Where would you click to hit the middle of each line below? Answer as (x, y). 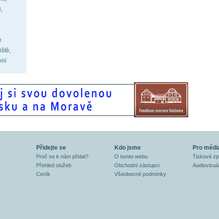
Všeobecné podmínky (140, 174)
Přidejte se (51, 148)
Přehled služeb (54, 165)
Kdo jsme (128, 148)
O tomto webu (131, 156)
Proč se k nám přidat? (62, 156)
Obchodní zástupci (137, 165)
